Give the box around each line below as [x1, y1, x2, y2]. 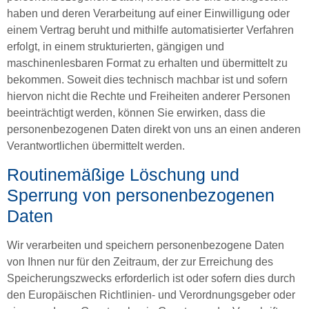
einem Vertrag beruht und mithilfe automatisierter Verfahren [7, 23, 294, 36]
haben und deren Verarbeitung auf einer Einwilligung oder [7, 7, 290, 19]
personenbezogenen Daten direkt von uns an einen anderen [7, 123, 301, 135]
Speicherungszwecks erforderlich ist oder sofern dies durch [7, 272, 295, 285]
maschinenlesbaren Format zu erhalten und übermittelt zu [7, 57, 288, 69]
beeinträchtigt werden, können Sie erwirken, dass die [7, 106, 266, 119]
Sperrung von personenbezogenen [7, 186, 275, 206]
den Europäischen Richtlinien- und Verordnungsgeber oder [7, 289, 295, 301]
